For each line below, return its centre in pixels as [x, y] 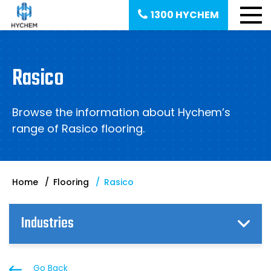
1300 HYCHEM [185, 15]
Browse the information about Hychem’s [121, 112]
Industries [47, 224]
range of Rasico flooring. [78, 129]
